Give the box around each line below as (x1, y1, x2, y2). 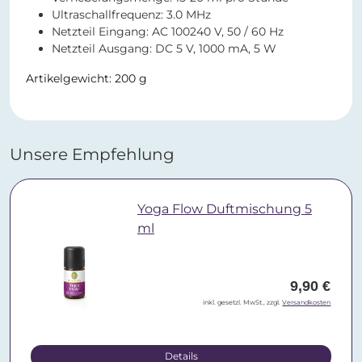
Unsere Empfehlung (10, 145, 175, 165)
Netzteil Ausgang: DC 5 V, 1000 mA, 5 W (52, 41, 276, 57)
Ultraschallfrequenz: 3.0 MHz (52, 7, 211, 23)
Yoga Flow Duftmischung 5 (137, 201, 312, 217)
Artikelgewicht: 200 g (26, 71, 147, 86)
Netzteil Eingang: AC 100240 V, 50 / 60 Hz (52, 24, 284, 40)
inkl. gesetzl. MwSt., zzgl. (203, 298, 283, 307)
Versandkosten (282, 298, 331, 307)
